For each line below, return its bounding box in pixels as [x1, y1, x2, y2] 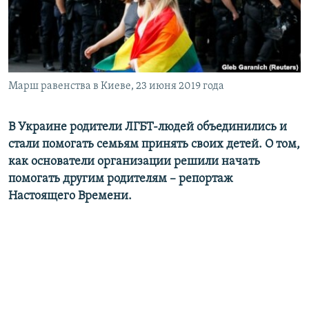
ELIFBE [25, 57, 51, 68]
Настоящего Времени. [8, 190, 132, 203]
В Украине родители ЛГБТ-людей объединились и [8, 121, 287, 134]
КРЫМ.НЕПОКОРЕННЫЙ [25, 32, 121, 43]
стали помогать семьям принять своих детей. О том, [8, 138, 300, 152]
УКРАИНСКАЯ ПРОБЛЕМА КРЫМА [25, 82, 155, 92]
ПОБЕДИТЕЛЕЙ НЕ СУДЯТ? [25, 8, 129, 18]
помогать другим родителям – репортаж [8, 172, 233, 186]
